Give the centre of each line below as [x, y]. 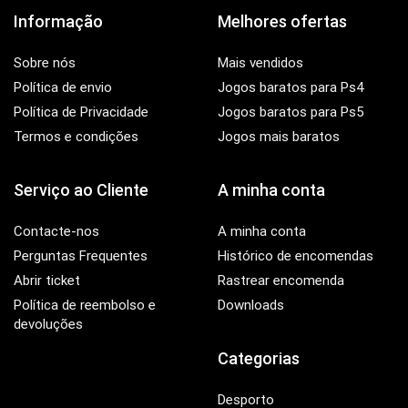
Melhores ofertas [282, 21]
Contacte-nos [56, 231]
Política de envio [63, 87]
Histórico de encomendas [296, 255]
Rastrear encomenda [281, 280]
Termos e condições [76, 136]
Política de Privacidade [81, 112]
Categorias [259, 358]
